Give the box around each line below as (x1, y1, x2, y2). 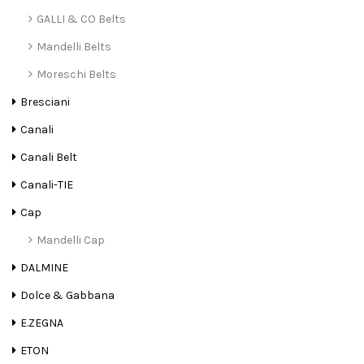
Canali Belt (20, 150, 77, 165)
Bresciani (20, 95, 70, 110)
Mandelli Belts (37, 40, 111, 54)
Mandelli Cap (37, 233, 105, 248)
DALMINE (20, 261, 68, 275)
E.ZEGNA (20, 316, 63, 331)
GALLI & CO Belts (37, 12, 126, 27)
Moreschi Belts (37, 67, 116, 82)
